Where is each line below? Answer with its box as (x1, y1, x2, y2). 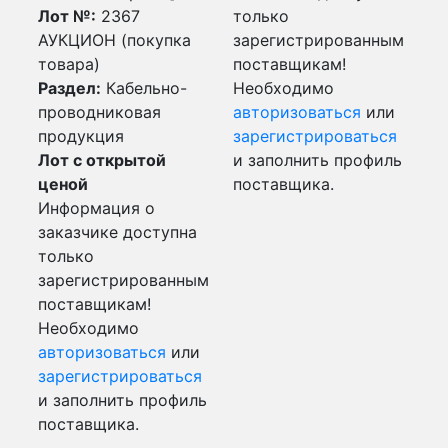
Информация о (38, 198, 155, 218)
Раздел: (38, 78, 101, 98)
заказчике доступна (38, 222, 197, 242)
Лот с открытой (38, 150, 166, 170)
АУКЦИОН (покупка (38, 30, 191, 50)
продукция (38, 126, 124, 146)
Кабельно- (101, 78, 187, 98)
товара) (38, 54, 100, 74)
